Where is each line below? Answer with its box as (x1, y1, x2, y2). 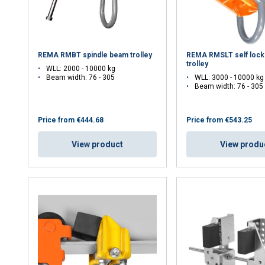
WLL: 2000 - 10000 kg (46, 64, 116, 73)
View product (72, 140, 124, 150)
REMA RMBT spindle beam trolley (38, 51, 153, 60)
